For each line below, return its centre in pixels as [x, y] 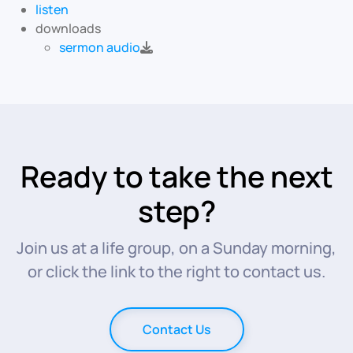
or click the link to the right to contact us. [176, 272]
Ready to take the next [176, 176]
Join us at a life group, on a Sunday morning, [176, 248]
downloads [68, 28]
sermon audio [100, 47]
